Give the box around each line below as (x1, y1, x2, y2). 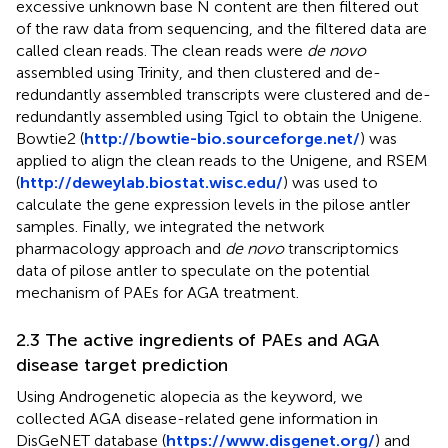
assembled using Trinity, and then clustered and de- (16, 62, 381, 82)
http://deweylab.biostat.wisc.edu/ (20, 172, 283, 192)
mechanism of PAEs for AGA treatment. (16, 282, 299, 302)
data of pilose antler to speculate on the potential (16, 260, 370, 280)
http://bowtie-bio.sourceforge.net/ (84, 128, 360, 148)
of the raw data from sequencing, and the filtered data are (16, 18, 427, 38)
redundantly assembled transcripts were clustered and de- (16, 84, 431, 104)
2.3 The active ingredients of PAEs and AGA (16, 328, 379, 351)
